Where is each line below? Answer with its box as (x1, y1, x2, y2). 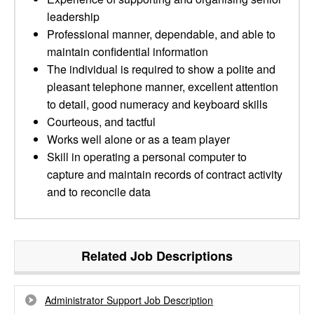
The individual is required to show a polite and (47, 61, 275, 77)
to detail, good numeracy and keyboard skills (47, 96, 268, 112)
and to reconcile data (47, 184, 151, 200)
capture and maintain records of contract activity (47, 166, 282, 182)
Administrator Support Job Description (45, 293, 213, 307)
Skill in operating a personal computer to (47, 149, 247, 165)
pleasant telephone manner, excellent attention (47, 78, 278, 95)
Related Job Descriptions (81, 247, 233, 265)
